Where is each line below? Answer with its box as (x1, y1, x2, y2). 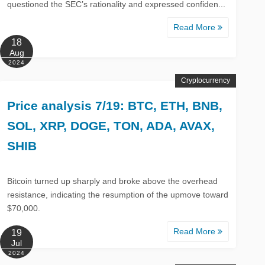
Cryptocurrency (181, 76, 230, 85)
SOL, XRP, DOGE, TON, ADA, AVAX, (7, 118, 215, 132)
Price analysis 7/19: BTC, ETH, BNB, (7, 98, 223, 112)
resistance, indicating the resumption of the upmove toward (7, 189, 229, 199)
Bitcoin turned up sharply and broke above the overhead (7, 176, 218, 186)
